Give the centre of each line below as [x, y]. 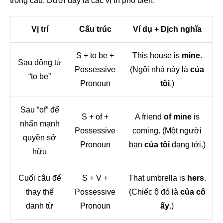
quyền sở [40, 137]
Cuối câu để [40, 178]
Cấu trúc [95, 29]
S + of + [95, 116]
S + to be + [95, 55]
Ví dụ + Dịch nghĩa [167, 29]
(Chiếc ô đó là [154, 192]
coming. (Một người [167, 130]
